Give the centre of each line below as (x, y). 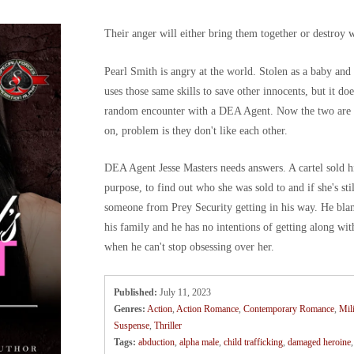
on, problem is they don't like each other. (196, 130)
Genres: (130, 309)
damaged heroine (320, 342)
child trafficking (254, 342)
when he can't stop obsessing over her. (189, 247)
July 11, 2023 (186, 292)
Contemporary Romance (289, 309)
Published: (136, 292)
